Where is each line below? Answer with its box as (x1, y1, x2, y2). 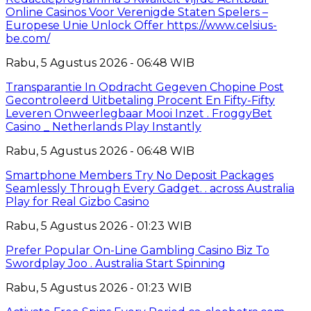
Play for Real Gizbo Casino (6, 194, 149, 208)
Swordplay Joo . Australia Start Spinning (6, 256, 226, 270)
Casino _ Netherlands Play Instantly (6, 119, 201, 133)
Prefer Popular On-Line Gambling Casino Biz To (6, 243, 269, 257)
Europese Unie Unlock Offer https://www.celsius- (6, 18, 277, 32)
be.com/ (6, 31, 50, 45)
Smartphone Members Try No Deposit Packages (6, 168, 274, 182)
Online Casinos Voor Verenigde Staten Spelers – (6, 5, 268, 19)
